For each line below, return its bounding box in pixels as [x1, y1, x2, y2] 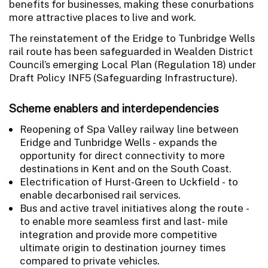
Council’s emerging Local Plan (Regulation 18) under [9, 58, 256, 71]
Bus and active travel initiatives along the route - [20, 202, 249, 214]
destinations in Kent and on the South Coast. [20, 162, 232, 175]
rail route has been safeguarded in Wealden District [9, 45, 253, 57]
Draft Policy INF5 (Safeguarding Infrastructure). [9, 71, 237, 84]
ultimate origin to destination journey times [20, 241, 226, 254]
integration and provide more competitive [20, 228, 217, 240]
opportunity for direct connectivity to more [20, 149, 225, 162]
